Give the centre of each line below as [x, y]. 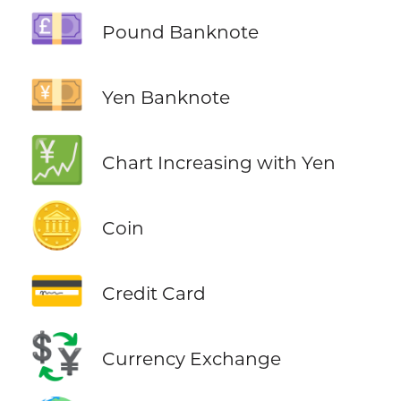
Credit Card [154, 294]
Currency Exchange [191, 359]
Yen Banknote [166, 98]
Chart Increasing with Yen [218, 163]
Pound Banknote [180, 31]
